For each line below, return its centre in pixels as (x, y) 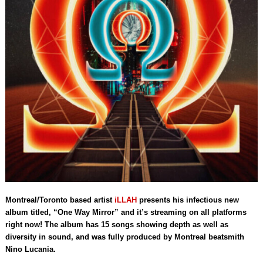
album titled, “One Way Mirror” (63, 213)
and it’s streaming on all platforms (183, 213)
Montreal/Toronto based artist (60, 200)
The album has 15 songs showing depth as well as (136, 225)
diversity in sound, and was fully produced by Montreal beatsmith (124, 237)
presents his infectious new (188, 200)
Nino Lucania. (30, 249)
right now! (23, 225)
